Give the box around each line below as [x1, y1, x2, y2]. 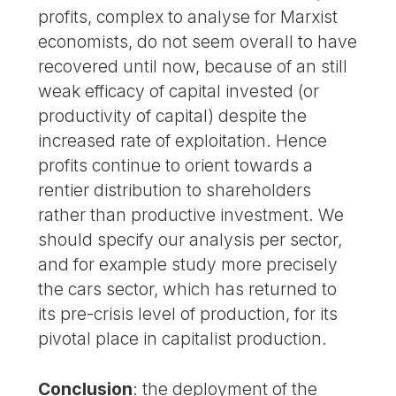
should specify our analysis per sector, [38, 229, 343, 251]
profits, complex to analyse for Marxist [38, 6, 339, 28]
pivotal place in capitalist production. [38, 328, 328, 350]
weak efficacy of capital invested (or [38, 80, 320, 103]
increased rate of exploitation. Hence [38, 130, 328, 152]
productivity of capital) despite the [38, 105, 308, 127]
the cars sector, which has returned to [38, 278, 338, 301]
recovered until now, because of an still [38, 56, 348, 78]
